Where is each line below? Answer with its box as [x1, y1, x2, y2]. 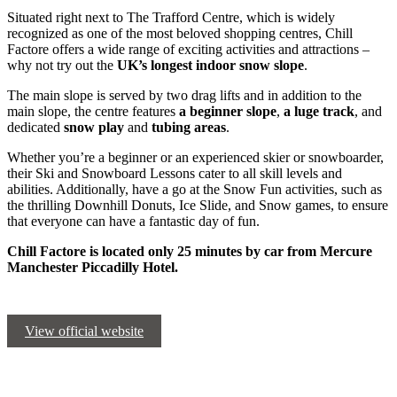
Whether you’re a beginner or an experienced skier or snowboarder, [7, 150, 384, 166]
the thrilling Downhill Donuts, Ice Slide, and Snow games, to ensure [7, 198, 388, 214]
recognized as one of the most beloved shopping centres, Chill [7, 26, 353, 42]
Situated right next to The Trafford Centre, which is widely [7, 10, 335, 26]
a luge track [284, 104, 354, 120]
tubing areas [152, 120, 226, 136]
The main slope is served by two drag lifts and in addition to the [7, 88, 362, 104]
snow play [64, 120, 124, 136]
